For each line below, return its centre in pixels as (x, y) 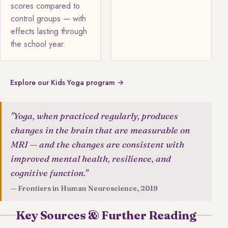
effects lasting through (49, 32)
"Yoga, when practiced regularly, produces (94, 116)
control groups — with (48, 19)
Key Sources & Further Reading (106, 215)
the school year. (38, 44)
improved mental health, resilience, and (91, 158)
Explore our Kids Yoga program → (67, 82)
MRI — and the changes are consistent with (97, 144)
